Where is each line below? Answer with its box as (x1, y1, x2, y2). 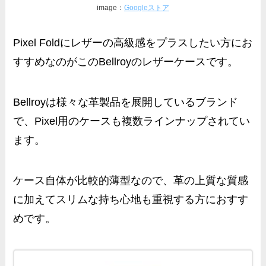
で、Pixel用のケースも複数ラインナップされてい (13, 115, 251, 128)
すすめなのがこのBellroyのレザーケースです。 (13, 56, 239, 68)
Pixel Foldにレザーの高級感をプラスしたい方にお (13, 37, 253, 49)
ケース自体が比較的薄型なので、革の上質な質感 (13, 174, 249, 186)
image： (97, 3, 124, 12)
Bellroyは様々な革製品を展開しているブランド (13, 96, 239, 109)
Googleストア (124, 3, 169, 12)
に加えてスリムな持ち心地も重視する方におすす (13, 193, 249, 205)
